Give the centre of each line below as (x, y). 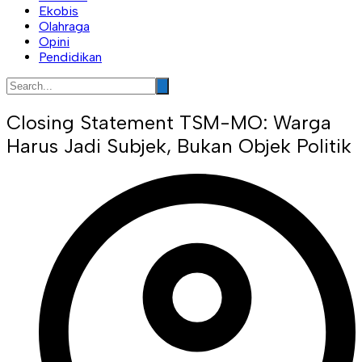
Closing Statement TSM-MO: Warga (169, 122)
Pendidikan (70, 57)
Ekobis (59, 11)
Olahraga (64, 26)
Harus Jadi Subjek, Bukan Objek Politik (179, 145)
